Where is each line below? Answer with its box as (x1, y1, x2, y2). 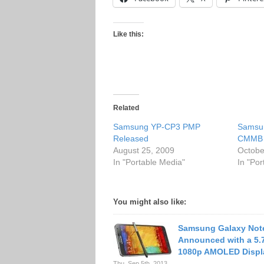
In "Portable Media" (113, 157, 185, 167)
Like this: (113, 30, 144, 38)
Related (113, 104, 139, 112)
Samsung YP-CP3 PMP (113, 122, 200, 131)
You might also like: (113, 197, 186, 206)
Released (113, 134, 148, 143)
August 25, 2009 (113, 146, 174, 155)
